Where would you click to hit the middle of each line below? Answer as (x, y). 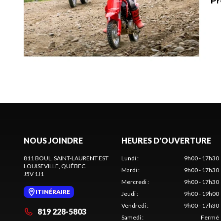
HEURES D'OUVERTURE (166, 140)
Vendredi (133, 205)
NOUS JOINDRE (53, 140)
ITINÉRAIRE (53, 191)
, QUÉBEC (72, 166)
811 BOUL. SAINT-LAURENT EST (66, 158)
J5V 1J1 (34, 174)
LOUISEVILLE (41, 166)
